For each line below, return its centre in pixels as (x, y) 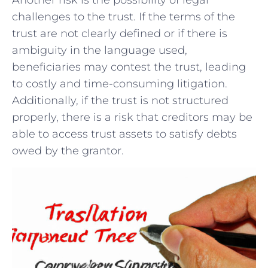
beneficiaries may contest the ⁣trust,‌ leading (129, 67)
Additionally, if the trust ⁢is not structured (120, 100)
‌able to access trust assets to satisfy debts (124, 134)
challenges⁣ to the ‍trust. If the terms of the (124, 16)
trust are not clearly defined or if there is (120, 33)
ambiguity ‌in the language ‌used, (100, 50)
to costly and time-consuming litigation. (120, 83)
